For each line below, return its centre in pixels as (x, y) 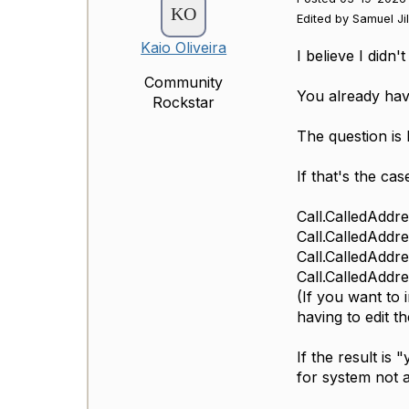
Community (184, 83)
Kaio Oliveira (184, 48)
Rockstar (184, 103)
